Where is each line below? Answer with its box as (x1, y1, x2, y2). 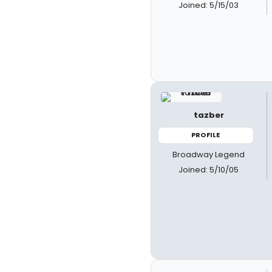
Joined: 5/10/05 (178, 163, 239, 175)
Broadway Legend (172, 148, 245, 160)
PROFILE (191, 130, 220, 140)
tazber (193, 109, 224, 121)
